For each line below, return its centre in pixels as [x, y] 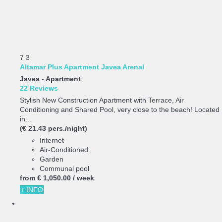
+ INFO [32, 190]
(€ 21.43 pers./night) [54, 128]
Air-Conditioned [64, 149]
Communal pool [64, 168]
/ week [83, 178]
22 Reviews [39, 88]
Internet [52, 140]
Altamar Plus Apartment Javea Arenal [82, 67]
